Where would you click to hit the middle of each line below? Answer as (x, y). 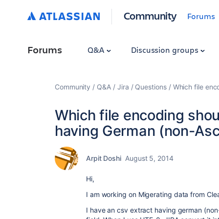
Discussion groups (165, 50)
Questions (151, 87)
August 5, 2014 (149, 158)
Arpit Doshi (104, 158)
